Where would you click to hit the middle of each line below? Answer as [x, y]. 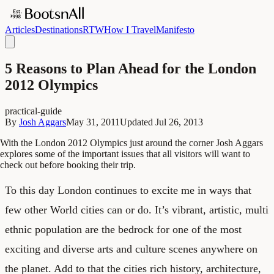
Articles [20, 30]
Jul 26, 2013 [179, 122]
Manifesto [175, 30]
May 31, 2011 [93, 122]
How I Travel [130, 30]
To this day [31, 190]
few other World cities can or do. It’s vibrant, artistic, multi [137, 209]
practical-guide [33, 111]
